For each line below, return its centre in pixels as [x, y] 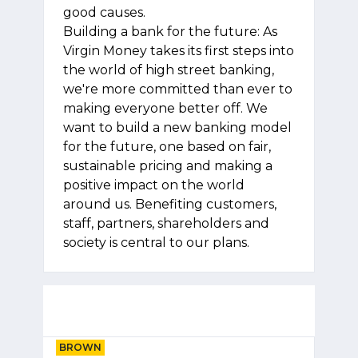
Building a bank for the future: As [170, 32]
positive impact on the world [154, 185]
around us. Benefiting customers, [170, 204]
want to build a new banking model [177, 127]
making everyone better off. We [165, 108]
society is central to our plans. [156, 243]
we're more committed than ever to [178, 89]
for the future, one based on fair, [167, 147]
